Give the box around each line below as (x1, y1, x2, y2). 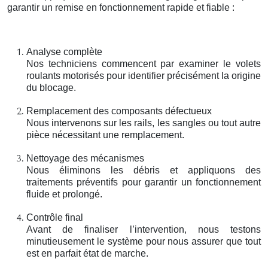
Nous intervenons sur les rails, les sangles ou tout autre (26, 117, 261, 128)
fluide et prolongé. (26, 188, 102, 199)
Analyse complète (26, 46, 102, 57)
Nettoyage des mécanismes (26, 153, 144, 163)
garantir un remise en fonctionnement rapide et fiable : (7, 2, 234, 13)
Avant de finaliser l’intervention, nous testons (26, 224, 261, 234)
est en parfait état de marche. (26, 248, 148, 258)
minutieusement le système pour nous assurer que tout (26, 236, 261, 246)
